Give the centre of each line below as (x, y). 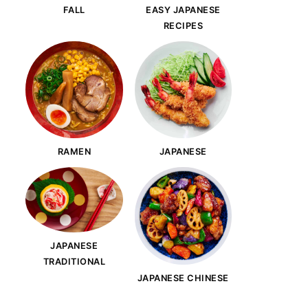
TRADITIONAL (74, 261)
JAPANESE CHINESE (183, 278)
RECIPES (183, 25)
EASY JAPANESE (183, 10)
